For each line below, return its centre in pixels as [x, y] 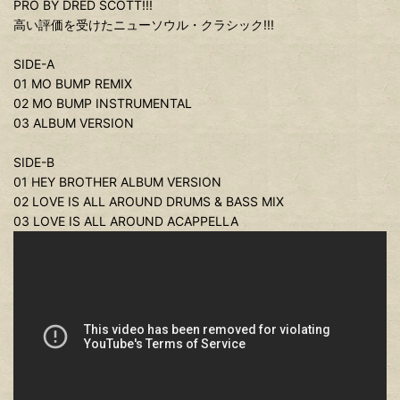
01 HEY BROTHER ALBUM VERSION [117, 182]
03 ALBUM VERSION [74, 123]
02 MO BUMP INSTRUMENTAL [103, 103]
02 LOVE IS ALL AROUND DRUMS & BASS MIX [149, 201]
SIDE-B [34, 162]
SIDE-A [34, 64]
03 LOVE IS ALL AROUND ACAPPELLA [126, 221]
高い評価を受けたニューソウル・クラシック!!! [144, 25]
